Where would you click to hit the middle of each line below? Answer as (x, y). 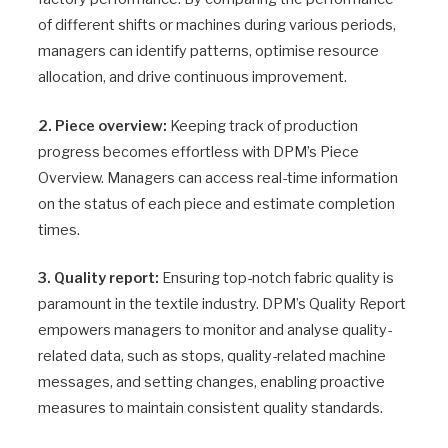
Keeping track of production (262, 125)
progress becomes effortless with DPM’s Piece (198, 151)
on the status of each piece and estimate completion (216, 203)
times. (59, 229)
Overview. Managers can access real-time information (218, 177)
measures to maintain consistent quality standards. (210, 407)
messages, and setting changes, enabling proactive (211, 381)
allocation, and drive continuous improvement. (192, 77)
